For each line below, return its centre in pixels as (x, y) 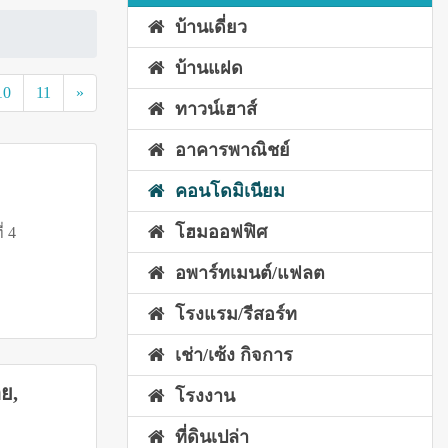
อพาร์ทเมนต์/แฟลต (245, 273)
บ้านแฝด (204, 68)
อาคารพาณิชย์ (227, 150)
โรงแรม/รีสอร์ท (231, 314)
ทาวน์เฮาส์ (211, 109)
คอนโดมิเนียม (225, 191)
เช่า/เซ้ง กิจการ (229, 355)
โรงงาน (200, 396)
